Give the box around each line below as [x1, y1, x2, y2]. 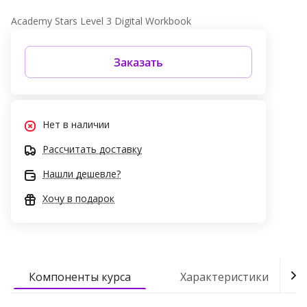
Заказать [114, 54, 163, 70]
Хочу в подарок [42, 192, 114, 206]
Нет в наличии [42, 118, 110, 132]
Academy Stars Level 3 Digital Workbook [11, 14, 191, 28]
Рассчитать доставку [42, 143, 142, 156]
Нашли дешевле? [42, 167, 121, 181]
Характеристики [180, 269, 269, 285]
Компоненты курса [29, 269, 131, 285]
